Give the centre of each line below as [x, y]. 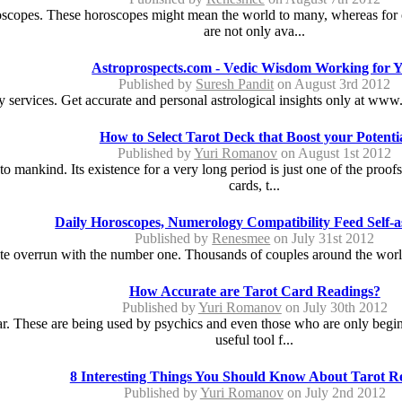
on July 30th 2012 [334, 307]
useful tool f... [255, 339]
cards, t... [255, 185]
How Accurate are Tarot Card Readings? [254, 291]
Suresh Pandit [235, 83]
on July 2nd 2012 [334, 392]
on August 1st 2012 [335, 153]
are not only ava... [255, 31]
